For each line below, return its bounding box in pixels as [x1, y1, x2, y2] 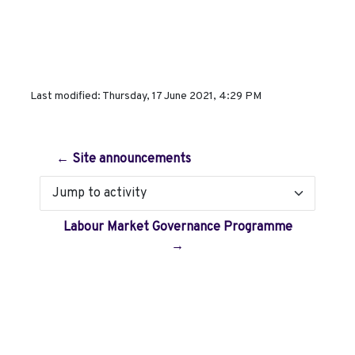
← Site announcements [56, 151, 191, 167]
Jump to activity [39, 193, 117, 208]
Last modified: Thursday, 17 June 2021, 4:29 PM [30, 90, 261, 103]
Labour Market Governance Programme [63, 219, 292, 235]
